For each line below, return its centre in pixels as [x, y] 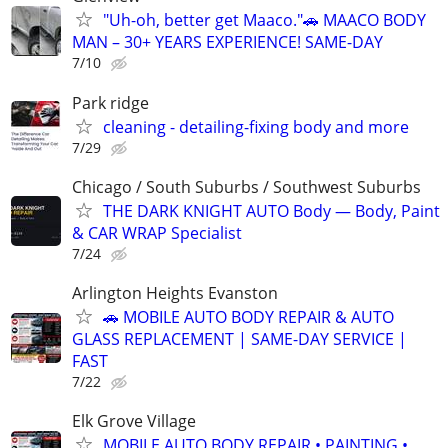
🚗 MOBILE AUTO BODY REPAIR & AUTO [248, 316]
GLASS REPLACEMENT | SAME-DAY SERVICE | [239, 338]
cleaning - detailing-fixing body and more [256, 126]
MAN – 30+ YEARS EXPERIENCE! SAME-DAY [227, 42]
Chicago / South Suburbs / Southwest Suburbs [246, 186]
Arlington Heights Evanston [175, 292]
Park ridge [110, 102]
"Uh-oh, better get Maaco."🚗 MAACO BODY [264, 20]
